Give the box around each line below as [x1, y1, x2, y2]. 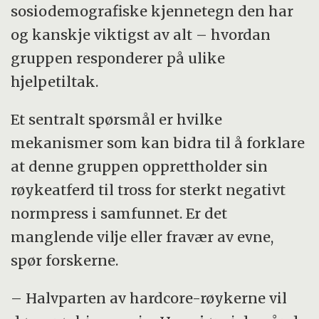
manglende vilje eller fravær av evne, [11, 228, 274, 246]
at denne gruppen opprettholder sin [11, 157, 268, 176]
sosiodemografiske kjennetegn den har [11, 2, 294, 21]
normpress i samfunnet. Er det [11, 204, 228, 223]
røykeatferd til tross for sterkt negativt [11, 181, 286, 199]
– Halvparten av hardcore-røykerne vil [11, 288, 288, 307]
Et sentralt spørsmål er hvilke [11, 110, 223, 129]
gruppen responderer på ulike [11, 49, 226, 68]
